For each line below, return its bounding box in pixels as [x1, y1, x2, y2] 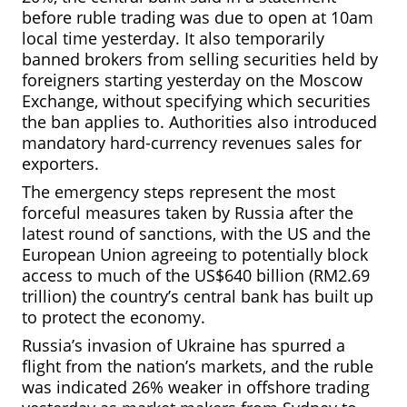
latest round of [22, 223, 134, 244]
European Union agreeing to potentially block [22, 243, 368, 265]
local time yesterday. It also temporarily [22, 27, 324, 49]
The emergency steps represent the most [22, 181, 335, 203]
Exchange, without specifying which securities [22, 90, 371, 112]
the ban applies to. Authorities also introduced [22, 111, 377, 133]
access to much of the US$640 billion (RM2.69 [22, 264, 370, 286]
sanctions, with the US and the [134, 223, 371, 244]
